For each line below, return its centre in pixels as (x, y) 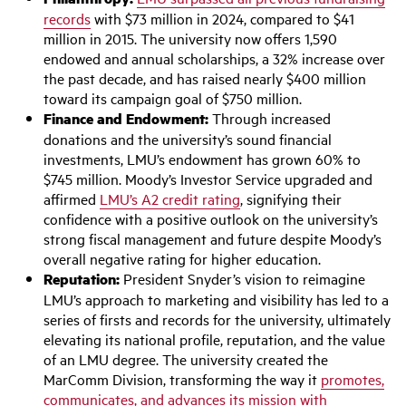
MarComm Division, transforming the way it (182, 379)
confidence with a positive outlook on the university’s (211, 218)
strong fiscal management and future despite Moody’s (213, 238)
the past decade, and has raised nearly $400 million (205, 78)
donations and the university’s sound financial (188, 139)
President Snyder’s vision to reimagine (242, 278)
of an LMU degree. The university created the (186, 359)
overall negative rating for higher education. (182, 258)
